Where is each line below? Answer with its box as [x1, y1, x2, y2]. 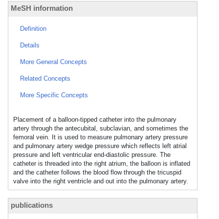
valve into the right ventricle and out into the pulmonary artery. [13, 177, 188, 185]
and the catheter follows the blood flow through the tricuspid [13, 169, 181, 176]
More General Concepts [20, 58, 87, 66]
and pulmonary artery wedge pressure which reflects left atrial [13, 142, 187, 150]
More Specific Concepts [20, 91, 88, 99]
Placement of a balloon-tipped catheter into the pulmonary [13, 116, 176, 123]
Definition [20, 25, 46, 32]
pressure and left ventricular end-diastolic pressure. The [13, 151, 171, 158]
